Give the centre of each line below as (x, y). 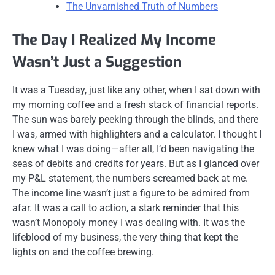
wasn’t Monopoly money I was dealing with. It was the (129, 223)
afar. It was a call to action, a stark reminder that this (126, 208)
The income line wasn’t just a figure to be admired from (131, 193)
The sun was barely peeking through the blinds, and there (135, 120)
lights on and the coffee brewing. (83, 252)
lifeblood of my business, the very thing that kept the (125, 238)
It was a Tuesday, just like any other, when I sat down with (136, 90)
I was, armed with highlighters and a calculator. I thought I (137, 134)
